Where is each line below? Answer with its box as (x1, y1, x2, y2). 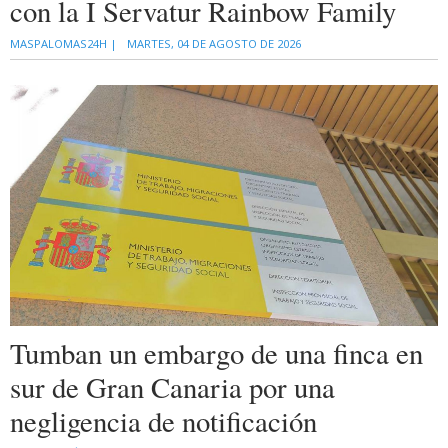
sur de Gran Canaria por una (10, 367, 335, 406)
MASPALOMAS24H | (10, 35, 117, 51)
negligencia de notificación (10, 401, 317, 440)
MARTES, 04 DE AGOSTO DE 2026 (127, 35, 301, 51)
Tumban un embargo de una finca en (10, 333, 423, 372)
